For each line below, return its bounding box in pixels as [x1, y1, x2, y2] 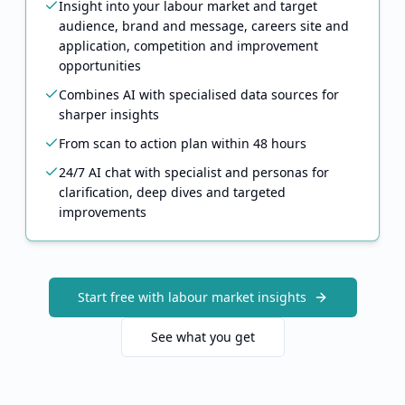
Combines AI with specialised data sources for [59, 86, 339, 103]
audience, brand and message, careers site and [59, 17, 349, 34]
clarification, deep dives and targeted [59, 184, 286, 201]
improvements [59, 203, 146, 221]
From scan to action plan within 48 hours [59, 135, 306, 152]
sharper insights [59, 106, 159, 123]
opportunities [59, 57, 141, 74]
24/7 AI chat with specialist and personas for [59, 164, 329, 181]
